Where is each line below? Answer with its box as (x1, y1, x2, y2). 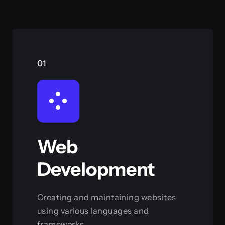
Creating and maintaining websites (37, 192, 176, 202)
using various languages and (37, 205, 149, 216)
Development (37, 157, 155, 180)
